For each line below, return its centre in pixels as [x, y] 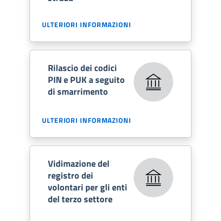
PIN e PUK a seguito [86, 79]
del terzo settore [80, 199]
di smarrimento [78, 91]
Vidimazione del [79, 163]
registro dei [71, 175]
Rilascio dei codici [82, 68]
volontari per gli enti [88, 187]
